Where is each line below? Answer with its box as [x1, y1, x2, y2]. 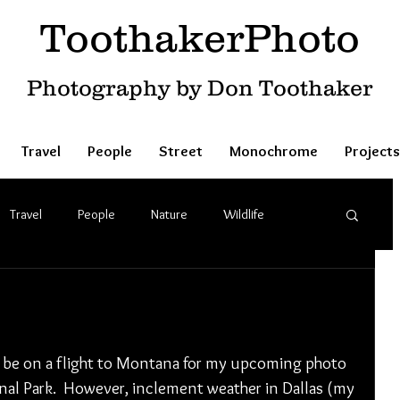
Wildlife [223, 205, 264, 222]
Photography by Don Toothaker [27, 75, 372, 100]
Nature [151, 205, 187, 222]
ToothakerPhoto [39, 15, 360, 60]
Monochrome [229, 142, 318, 160]
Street [158, 142, 203, 160]
